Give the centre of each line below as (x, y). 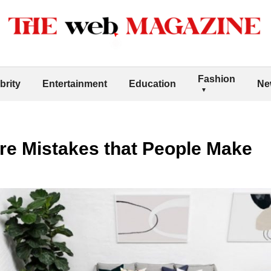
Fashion (217, 79)
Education (152, 83)
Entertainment (75, 83)
